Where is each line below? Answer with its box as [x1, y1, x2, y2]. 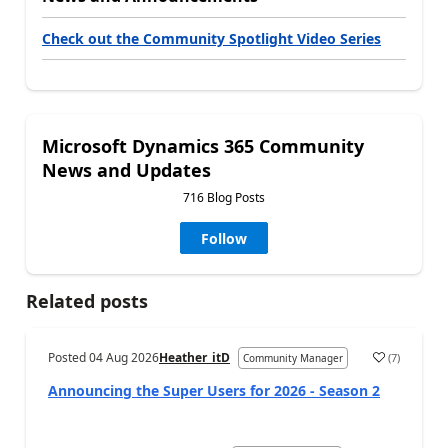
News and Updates [42, 158, 211, 183]
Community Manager [243, 351, 343, 366]
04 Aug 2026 [89, 349, 159, 367]
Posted [48, 349, 89, 367]
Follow [201, 229, 247, 249]
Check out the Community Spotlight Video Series [42, 29, 381, 49]
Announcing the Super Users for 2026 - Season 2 [48, 381, 380, 401]
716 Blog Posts [183, 189, 265, 207]
